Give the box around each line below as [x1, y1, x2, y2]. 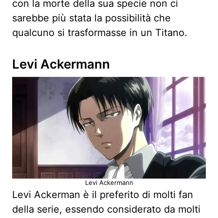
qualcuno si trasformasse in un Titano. [12, 27, 190, 39]
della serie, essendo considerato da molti [12, 203, 200, 216]
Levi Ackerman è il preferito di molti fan [12, 189, 193, 201]
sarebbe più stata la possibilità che [12, 12, 171, 24]
